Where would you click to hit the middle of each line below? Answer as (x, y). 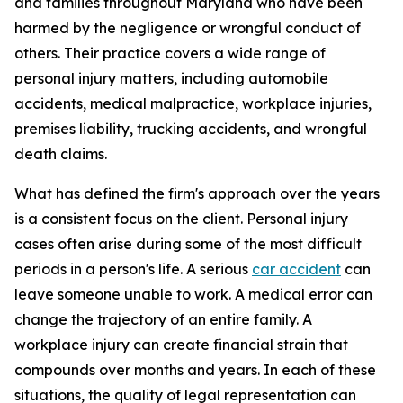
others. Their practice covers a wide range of (170, 53)
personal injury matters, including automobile (171, 78)
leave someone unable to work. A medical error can (193, 294)
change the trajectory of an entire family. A (163, 319)
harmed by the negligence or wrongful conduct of (188, 28)
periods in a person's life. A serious (133, 269)
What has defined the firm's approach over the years (197, 193)
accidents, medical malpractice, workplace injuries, (193, 103)
